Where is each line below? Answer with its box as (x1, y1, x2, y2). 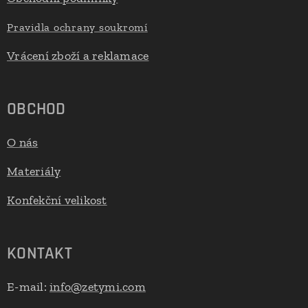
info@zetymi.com (49, 279, 146, 294)
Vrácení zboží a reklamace (7, 48, 149, 63)
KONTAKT (7, 243, 72, 265)
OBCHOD (7, 98, 66, 120)
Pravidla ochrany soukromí (7, 21, 148, 34)
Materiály (7, 164, 61, 179)
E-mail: (7, 279, 50, 294)
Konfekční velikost (7, 192, 107, 208)
